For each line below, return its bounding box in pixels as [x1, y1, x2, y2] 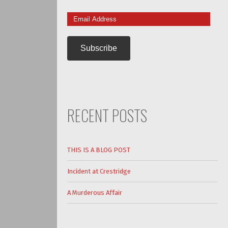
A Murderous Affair [67, 189, 122, 197]
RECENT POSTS [67, 104, 147, 127]
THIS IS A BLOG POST [67, 146, 130, 154]
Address [66, 22, 90, 31]
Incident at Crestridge [67, 167, 131, 176]
